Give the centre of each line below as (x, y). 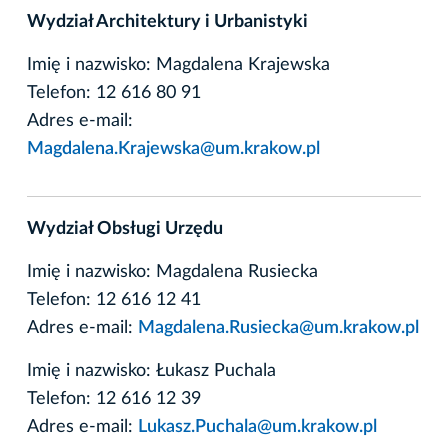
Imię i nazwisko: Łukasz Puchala (151, 370)
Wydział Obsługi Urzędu (125, 228)
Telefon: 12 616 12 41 (114, 299)
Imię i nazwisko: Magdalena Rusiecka (172, 271)
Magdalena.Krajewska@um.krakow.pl (173, 148)
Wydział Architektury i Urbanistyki (167, 21)
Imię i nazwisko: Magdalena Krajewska (178, 64)
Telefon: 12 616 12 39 (114, 398)
